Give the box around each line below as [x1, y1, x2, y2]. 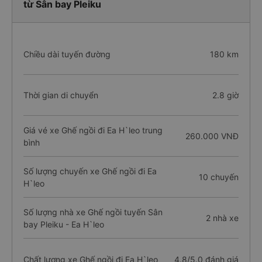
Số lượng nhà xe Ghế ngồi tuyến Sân [23, 206, 163, 217]
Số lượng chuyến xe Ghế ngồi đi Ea [23, 166, 157, 176]
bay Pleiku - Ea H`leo [23, 219, 104, 229]
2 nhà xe [205, 213, 239, 223]
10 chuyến [198, 172, 239, 182]
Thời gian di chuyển [23, 90, 98, 100]
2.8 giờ [212, 90, 239, 100]
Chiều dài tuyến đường [23, 49, 111, 59]
